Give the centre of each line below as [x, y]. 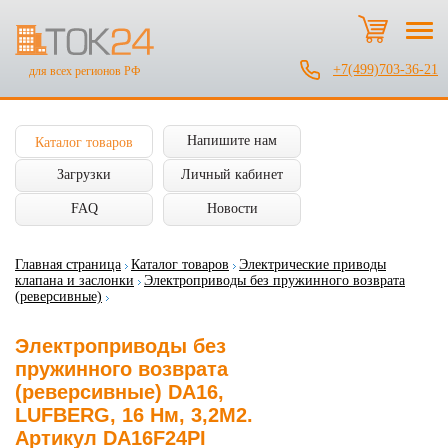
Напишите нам [232, 140]
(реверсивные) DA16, [119, 392]
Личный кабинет [232, 174]
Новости [232, 208]
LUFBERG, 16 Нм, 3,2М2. [134, 415]
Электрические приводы [312, 264]
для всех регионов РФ [84, 71]
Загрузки [84, 174]
